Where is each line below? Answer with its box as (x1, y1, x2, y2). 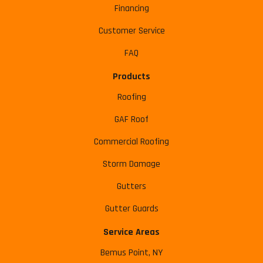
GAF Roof (114, 113, 149, 126)
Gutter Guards (104, 203, 159, 215)
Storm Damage (103, 158, 160, 171)
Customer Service (98, 25, 165, 38)
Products (113, 70, 150, 83)
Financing (114, 2, 149, 15)
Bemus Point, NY (100, 247, 163, 259)
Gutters (117, 180, 146, 193)
